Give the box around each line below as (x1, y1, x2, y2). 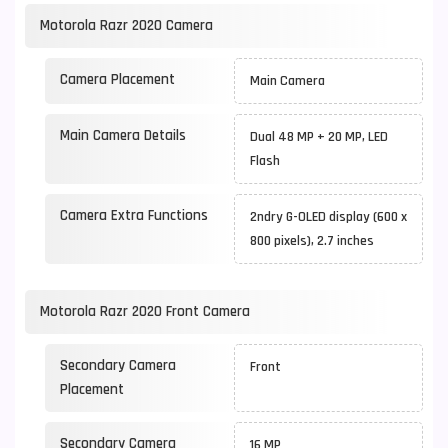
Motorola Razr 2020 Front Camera (40, 302, 250, 321)
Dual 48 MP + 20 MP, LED (250, 128, 388, 146)
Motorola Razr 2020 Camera (40, 16, 213, 35)
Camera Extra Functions (60, 206, 208, 225)
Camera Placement (60, 70, 175, 89)
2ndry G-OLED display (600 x (250, 208, 407, 226)
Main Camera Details (60, 126, 186, 145)
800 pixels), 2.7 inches (250, 232, 380, 250)
